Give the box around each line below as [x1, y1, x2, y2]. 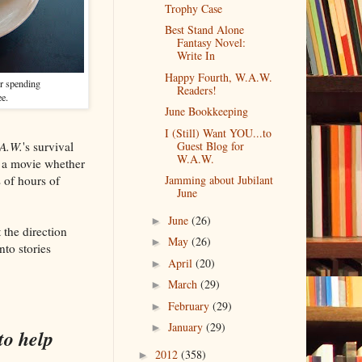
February [168, 297, 213, 314]
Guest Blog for [177, 137, 245, 154]
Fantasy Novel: [177, 35, 246, 51]
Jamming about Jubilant [165, 172, 274, 188]
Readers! [177, 82, 217, 98]
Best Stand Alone [165, 22, 245, 38]
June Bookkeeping [165, 103, 249, 120]
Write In [177, 48, 216, 64]
